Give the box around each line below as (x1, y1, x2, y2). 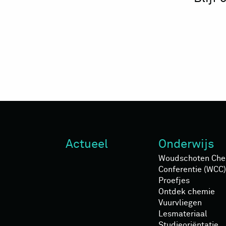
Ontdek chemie (158, 187, 215, 196)
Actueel (66, 138, 108, 150)
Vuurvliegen (158, 198, 202, 207)
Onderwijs (158, 138, 214, 150)
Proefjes (158, 176, 190, 185)
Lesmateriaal (158, 209, 207, 218)
